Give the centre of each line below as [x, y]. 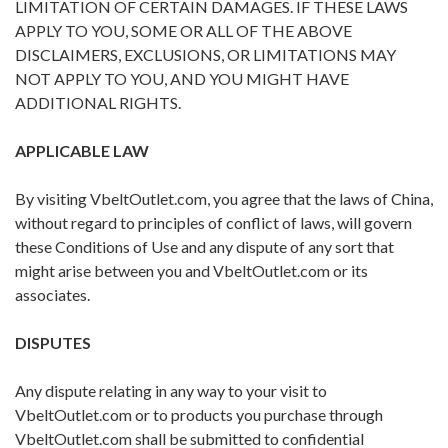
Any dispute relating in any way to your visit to [171, 391]
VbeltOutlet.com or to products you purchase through [199, 415]
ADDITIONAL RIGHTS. [98, 103]
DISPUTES [53, 343]
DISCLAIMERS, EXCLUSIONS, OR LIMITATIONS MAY [205, 55]
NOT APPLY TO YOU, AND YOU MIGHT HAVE [182, 79]
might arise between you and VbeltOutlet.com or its [191, 271]
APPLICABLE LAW [82, 151]
